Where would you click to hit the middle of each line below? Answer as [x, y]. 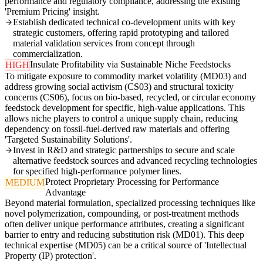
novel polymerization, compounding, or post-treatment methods [122, 214]
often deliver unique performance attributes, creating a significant [124, 224]
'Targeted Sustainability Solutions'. [68, 140]
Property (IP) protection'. [50, 256]
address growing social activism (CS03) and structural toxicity [119, 87]
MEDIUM [25, 183]
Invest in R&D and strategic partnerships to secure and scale [124, 150]
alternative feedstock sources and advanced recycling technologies [135, 161]
